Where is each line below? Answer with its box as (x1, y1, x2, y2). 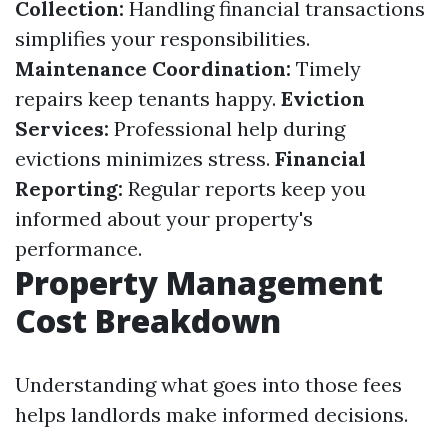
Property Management (15, 261, 383, 304)
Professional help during (109, 116, 345, 141)
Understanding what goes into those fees (15, 372, 402, 397)
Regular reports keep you (123, 176, 366, 201)
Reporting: (15, 176, 123, 201)
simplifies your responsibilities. (15, 26, 310, 51)
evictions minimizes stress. (15, 146, 275, 171)
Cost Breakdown (15, 299, 281, 342)
